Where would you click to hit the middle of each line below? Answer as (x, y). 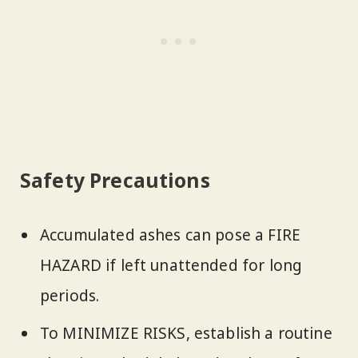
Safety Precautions (115, 180)
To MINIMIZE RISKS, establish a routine (186, 333)
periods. (70, 296)
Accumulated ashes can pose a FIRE (171, 235)
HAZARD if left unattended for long (171, 266)
